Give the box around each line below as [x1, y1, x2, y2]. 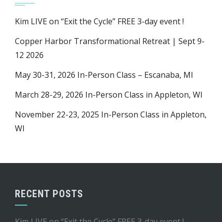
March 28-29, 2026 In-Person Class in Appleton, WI [15, 89, 203, 101]
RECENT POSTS [15, 188, 83, 200]
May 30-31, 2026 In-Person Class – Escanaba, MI [15, 69, 193, 81]
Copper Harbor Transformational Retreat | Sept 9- [15, 36, 205, 47]
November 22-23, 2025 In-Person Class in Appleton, [15, 109, 207, 120]
